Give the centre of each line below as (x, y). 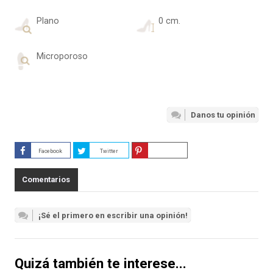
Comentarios (46, 180)
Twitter (109, 151)
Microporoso (62, 57)
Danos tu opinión (223, 115)
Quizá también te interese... (100, 263)
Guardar (168, 151)
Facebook (51, 151)
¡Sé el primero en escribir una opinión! (113, 215)
